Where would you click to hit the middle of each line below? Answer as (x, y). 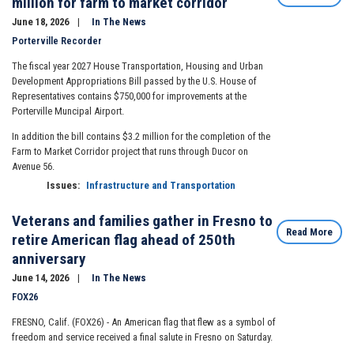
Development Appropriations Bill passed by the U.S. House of (134, 81)
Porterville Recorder (57, 41)
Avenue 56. (33, 166)
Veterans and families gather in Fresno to (142, 220)
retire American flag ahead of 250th (124, 239)
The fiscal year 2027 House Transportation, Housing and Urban (137, 66)
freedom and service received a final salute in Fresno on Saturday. (142, 337)
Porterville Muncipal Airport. (68, 111)
